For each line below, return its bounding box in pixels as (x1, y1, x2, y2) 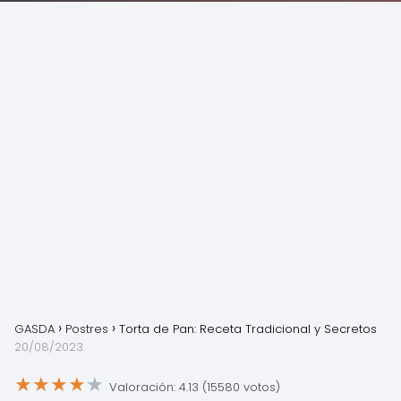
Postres (65, 320, 108, 337)
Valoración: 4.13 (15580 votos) (109, 378, 280, 396)
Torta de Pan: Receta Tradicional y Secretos (119, 320, 377, 337)
